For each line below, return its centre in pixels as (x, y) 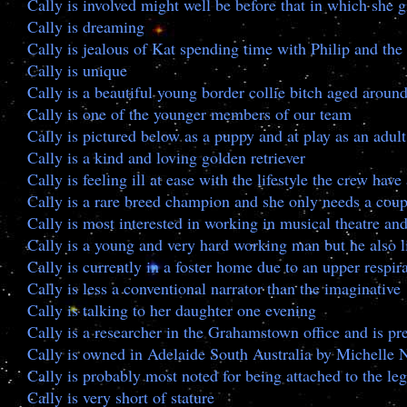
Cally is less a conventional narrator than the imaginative (214, 288)
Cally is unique (77, 70)
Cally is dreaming (86, 26)
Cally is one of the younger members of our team (189, 114)
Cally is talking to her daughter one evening (172, 310)
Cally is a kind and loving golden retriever (166, 157)
